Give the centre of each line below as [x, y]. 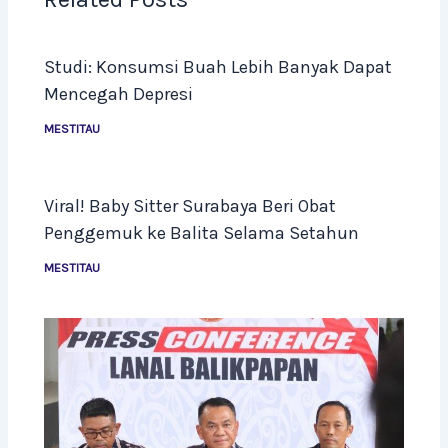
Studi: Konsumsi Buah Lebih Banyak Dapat [218, 67]
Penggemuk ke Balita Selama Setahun [202, 233]
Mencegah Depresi [119, 94]
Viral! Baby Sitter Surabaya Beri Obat [190, 206]
